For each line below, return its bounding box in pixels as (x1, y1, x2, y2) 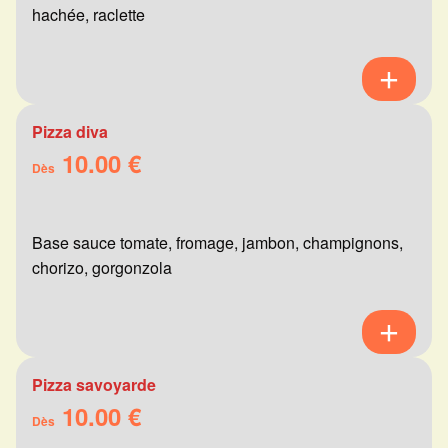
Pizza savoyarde (32, 373, 156, 397)
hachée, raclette (32, 3, 145, 27)
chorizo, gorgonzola (32, 256, 172, 280)
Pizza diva (32, 120, 108, 144)
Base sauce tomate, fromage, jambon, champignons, (32, 231, 403, 255)
